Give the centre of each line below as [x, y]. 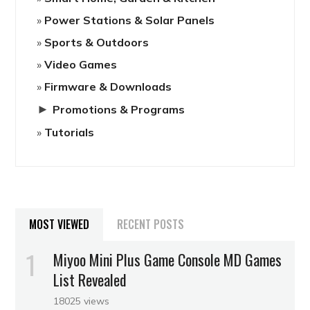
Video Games [81, 64]
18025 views [82, 301]
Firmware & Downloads [108, 86]
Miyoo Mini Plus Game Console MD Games [168, 259]
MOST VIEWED [60, 224]
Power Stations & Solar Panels [130, 20]
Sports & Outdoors [97, 42]
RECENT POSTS [151, 224]
